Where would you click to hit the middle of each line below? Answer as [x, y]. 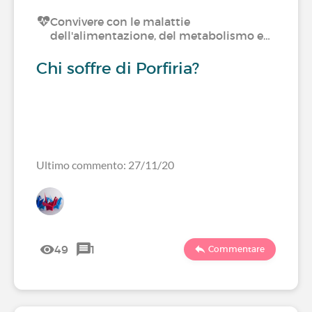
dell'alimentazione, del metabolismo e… [160, 36]
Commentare [236, 249]
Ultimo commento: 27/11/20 [105, 165]
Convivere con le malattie [120, 22]
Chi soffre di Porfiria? [118, 68]
